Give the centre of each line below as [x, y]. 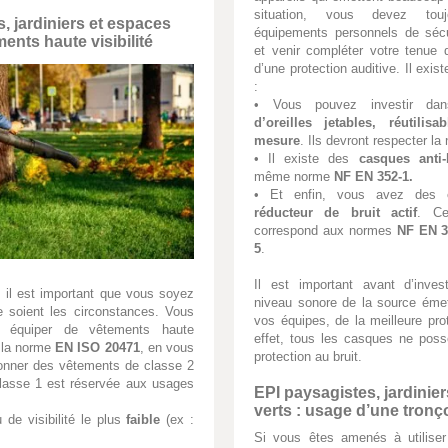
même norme [294, 176]
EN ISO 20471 [97, 347]
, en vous [166, 347]
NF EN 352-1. [373, 176]
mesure [277, 140]
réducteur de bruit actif [336, 212]
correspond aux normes [325, 230]
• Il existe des [306, 158]
